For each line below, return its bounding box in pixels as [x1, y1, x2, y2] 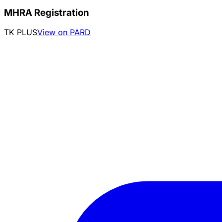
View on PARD [37, 27, 91, 38]
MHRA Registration [4, 6, 89, 18]
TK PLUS [4, 27, 37, 38]
